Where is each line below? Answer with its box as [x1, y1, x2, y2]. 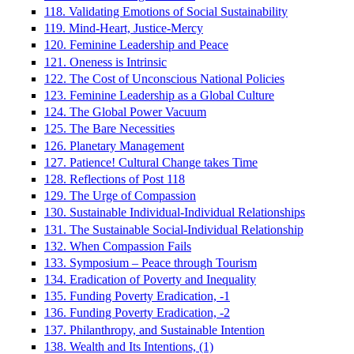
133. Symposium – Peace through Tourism [44, 255, 257, 269]
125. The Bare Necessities [44, 122, 175, 136]
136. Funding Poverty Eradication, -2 [44, 306, 230, 320]
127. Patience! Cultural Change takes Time [44, 155, 258, 169]
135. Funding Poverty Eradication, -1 [44, 289, 230, 303]
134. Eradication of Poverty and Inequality [44, 273, 256, 287]
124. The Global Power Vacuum [44, 105, 206, 119]
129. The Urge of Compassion [44, 189, 196, 203]
